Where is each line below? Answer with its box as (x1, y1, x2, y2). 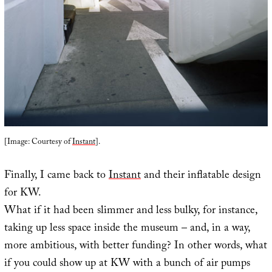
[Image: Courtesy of (4, 135, 72, 149)
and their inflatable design (140, 166, 261, 186)
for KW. (4, 184, 41, 203)
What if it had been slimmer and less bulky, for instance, (4, 202, 257, 221)
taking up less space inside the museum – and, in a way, (4, 219, 250, 239)
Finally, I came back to (4, 166, 109, 186)
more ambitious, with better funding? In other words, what (4, 237, 267, 256)
